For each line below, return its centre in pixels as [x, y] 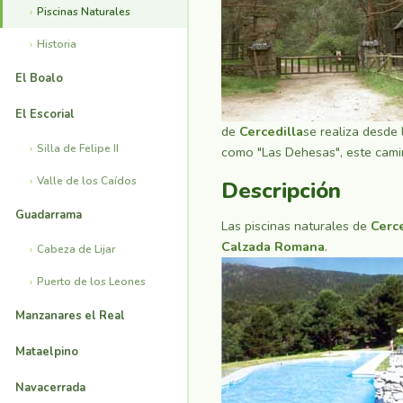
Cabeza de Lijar [76, 249]
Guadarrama [49, 215]
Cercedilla [271, 132]
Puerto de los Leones [91, 281]
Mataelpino [47, 351]
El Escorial [45, 114]
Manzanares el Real [70, 315]
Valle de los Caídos [87, 180]
